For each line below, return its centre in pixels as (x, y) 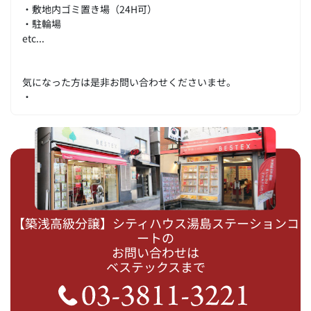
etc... (33, 37)
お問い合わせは (155, 252)
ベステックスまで (155, 267)
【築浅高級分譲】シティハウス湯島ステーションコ (155, 223)
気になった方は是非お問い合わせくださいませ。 (129, 81)
